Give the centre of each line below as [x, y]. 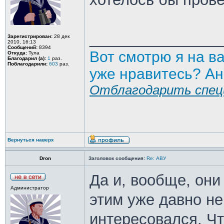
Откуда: [17, 53]
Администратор [30, 188]
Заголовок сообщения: [117, 158]
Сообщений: [22, 47]
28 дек [61, 36]
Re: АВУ [156, 158]
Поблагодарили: [27, 64]
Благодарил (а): [27, 58]
